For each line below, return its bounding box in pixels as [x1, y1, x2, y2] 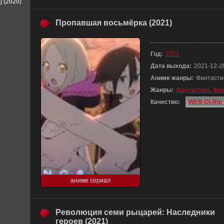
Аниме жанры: [150, 74, 193, 81]
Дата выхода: [150, 62, 191, 69]
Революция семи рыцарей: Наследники [55, 208, 215, 216]
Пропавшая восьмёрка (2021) [55, 18, 172, 27]
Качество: [150, 98, 180, 105]
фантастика [176, 86, 210, 93]
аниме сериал [70, 177, 110, 184]
